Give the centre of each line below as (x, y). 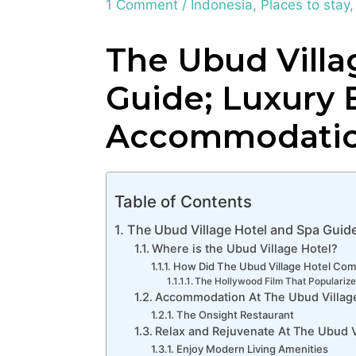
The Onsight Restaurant (235, 315)
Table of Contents (184, 201)
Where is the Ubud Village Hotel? (244, 249)
